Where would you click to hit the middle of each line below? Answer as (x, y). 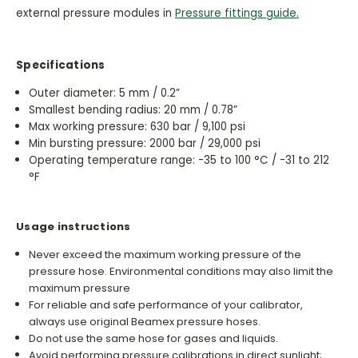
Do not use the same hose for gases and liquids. (154, 338)
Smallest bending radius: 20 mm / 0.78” (133, 109)
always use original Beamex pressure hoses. (145, 321)
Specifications (61, 65)
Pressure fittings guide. (237, 13)
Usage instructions (74, 226)
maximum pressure (81, 288)
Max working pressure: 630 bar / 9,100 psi (137, 126)
